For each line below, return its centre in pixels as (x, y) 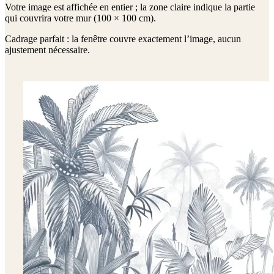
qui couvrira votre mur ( (51, 18)
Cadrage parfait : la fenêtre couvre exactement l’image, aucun (123, 39)
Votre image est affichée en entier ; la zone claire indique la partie (130, 7)
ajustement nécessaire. (47, 50)
